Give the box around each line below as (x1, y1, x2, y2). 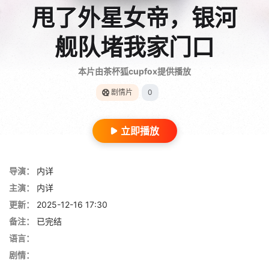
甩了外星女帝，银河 (32, 3, 237, 31)
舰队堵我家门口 (55, 32, 214, 61)
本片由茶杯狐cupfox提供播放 (78, 65, 191, 76)
